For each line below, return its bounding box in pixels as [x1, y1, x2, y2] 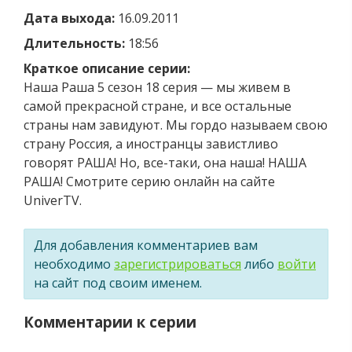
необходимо [34, 255, 114, 273]
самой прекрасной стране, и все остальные [24, 97, 291, 115]
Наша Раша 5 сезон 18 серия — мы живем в [24, 78, 291, 96]
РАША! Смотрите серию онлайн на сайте [24, 172, 275, 190]
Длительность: [24, 34, 125, 52]
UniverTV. [24, 191, 82, 209]
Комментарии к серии [24, 312, 196, 332]
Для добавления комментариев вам [34, 236, 258, 254]
